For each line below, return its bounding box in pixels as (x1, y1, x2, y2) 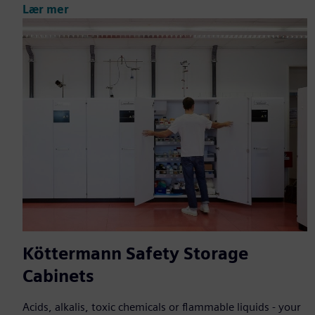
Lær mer (22, 2, 69, 16)
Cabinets (22, 266, 94, 287)
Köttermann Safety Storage (22, 243, 248, 264)
